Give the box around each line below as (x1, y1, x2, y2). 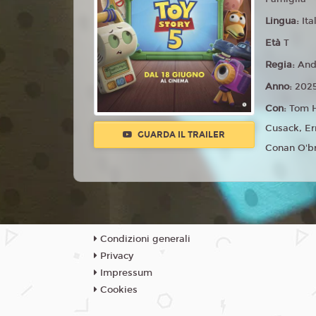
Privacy (97, 250, 133, 262)
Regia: (265, 59, 298, 71)
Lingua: (265, 15, 303, 27)
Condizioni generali (97, 233, 190, 245)
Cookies (97, 284, 138, 296)
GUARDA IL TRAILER (135, 130, 226, 140)
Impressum (97, 267, 152, 279)
